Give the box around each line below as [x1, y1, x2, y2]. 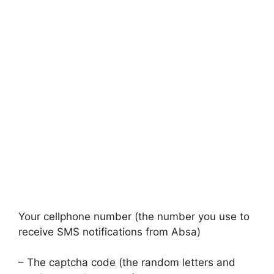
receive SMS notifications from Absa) [18, 225, 201, 238]
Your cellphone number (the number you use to [18, 210, 250, 223]
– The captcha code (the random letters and [18, 256, 235, 268]
